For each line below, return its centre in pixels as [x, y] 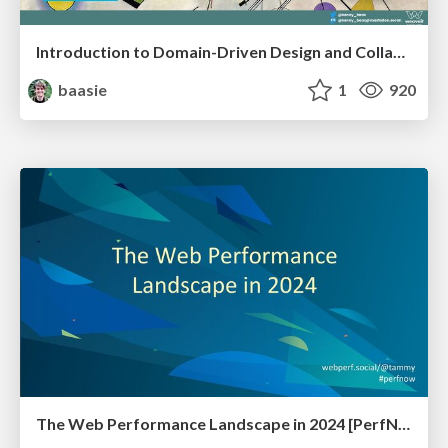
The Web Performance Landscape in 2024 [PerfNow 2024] [404, 424]
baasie [81, 89]
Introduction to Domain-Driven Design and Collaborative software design [399, 51]
